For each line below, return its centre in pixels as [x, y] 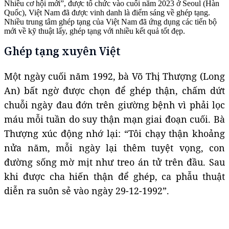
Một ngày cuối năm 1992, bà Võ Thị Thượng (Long [114, 76]
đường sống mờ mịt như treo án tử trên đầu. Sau [114, 162]
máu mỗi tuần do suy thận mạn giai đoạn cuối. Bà [114, 119]
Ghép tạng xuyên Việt [62, 51]
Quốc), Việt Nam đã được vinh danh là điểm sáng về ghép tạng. [107, 12]
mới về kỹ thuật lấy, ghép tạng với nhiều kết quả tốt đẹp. [95, 31]
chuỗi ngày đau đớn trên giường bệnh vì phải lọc [114, 105]
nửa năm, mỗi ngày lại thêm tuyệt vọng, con [114, 147]
